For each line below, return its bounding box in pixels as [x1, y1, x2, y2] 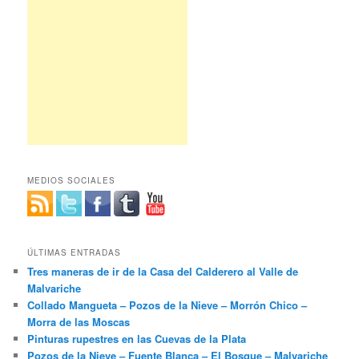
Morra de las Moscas [27, 313, 131, 329]
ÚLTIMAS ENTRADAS [27, 246, 122, 258]
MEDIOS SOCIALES [27, 174, 116, 186]
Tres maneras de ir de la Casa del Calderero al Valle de [27, 263, 299, 279]
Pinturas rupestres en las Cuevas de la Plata [27, 330, 247, 346]
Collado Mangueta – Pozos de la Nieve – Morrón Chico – [27, 296, 308, 313]
